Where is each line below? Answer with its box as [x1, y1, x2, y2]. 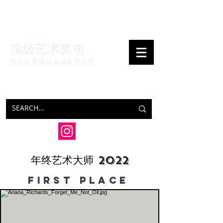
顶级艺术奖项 [10, 42, 85, 54]
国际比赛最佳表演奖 [10, 57, 74, 66]
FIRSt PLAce [28, 174, 129, 186]
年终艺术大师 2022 [30, 153, 129, 167]
